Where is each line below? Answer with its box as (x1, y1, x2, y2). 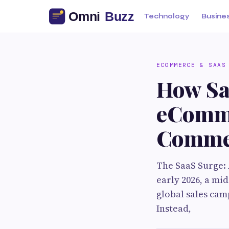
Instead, (156, 202, 191, 215)
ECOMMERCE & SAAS (156, 61, 226, 68)
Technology (144, 12, 189, 20)
